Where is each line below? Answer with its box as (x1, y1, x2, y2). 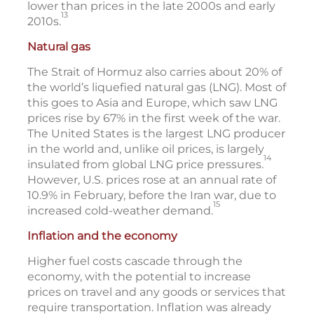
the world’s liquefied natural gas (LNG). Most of (27, 81, 286, 95)
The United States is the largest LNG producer (27, 127, 285, 141)
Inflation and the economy (27, 229, 177, 243)
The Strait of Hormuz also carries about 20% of (27, 65, 282, 79)
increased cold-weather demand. (27, 204, 213, 218)
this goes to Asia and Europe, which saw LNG (27, 96, 278, 110)
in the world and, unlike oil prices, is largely (27, 142, 264, 156)
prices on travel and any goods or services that (27, 285, 286, 299)
